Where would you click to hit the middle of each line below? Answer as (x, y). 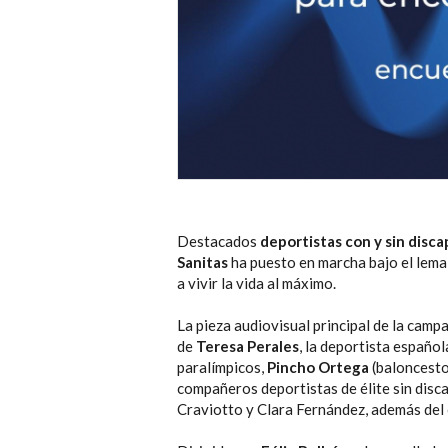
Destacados (218, 241)
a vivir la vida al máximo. (256, 283)
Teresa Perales (247, 346)
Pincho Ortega (318, 367)
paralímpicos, (222, 367)
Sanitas (202, 262)
